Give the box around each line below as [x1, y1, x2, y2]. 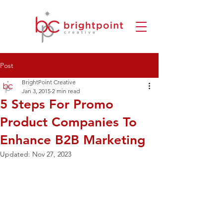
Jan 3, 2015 [22, 87, 51, 95]
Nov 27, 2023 [32, 150, 71, 159]
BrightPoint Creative [22, 78, 76, 86]
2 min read [52, 87, 80, 95]
